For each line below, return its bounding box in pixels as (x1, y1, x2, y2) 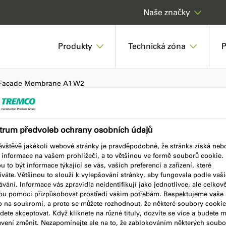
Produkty (58, 41, 92, 51)
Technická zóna (128, 41, 186, 51)
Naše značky (143, 8, 190, 17)
